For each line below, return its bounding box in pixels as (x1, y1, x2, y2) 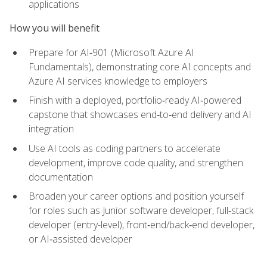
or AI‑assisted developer (29, 232, 132, 246)
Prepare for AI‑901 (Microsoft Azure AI (29, 45, 194, 59)
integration (29, 122, 74, 136)
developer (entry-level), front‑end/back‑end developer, (29, 218, 254, 232)
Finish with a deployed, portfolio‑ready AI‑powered (29, 94, 241, 107)
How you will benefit (10, 21, 100, 35)
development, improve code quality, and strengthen (29, 156, 243, 169)
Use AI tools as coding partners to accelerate (29, 141, 221, 155)
